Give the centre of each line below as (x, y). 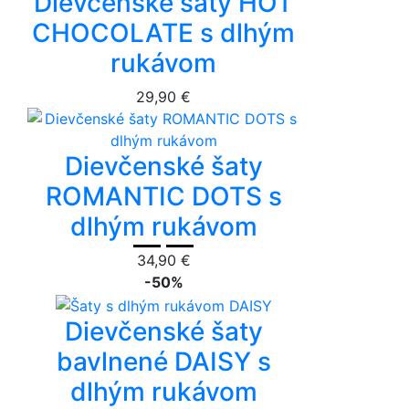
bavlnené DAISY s (163, 361)
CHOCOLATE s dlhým (164, 32)
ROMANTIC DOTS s (163, 196)
